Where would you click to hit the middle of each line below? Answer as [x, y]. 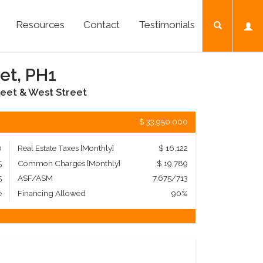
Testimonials [166, 24]
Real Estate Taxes [49, 148]
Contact [102, 24]
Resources [41, 24]
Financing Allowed [51, 193]
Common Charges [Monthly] [69, 163]
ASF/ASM [35, 178]
